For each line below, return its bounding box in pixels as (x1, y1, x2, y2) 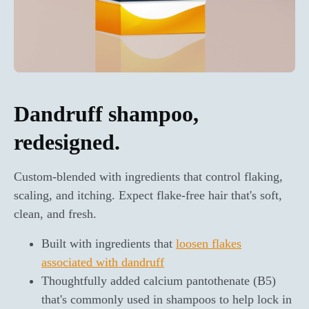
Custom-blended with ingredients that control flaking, (14, 169, 283, 183)
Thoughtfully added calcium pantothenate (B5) (41, 273, 276, 288)
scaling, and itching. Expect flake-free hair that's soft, (14, 188, 282, 202)
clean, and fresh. (14, 206, 97, 221)
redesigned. (14, 129, 120, 154)
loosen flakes (176, 236, 241, 250)
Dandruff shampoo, (14, 101, 199, 126)
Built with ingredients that (41, 236, 176, 250)
